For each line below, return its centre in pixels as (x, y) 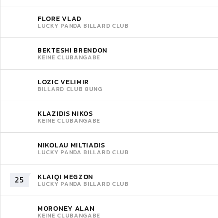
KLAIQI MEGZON (66, 177)
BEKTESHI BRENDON (73, 50)
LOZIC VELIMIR (64, 82)
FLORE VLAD (59, 18)
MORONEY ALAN (66, 208)
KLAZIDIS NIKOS (65, 113)
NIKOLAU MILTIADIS (71, 145)
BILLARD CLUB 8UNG (70, 89)
